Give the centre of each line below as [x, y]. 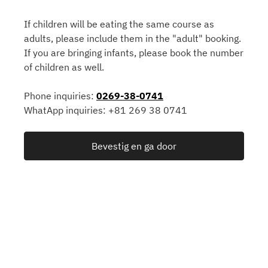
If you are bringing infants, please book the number [134, 53]
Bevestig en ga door [134, 146]
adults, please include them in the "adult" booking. [133, 38]
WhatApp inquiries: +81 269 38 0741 [106, 110]
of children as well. [64, 67]
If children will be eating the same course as [119, 24]
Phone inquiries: [60, 96]
